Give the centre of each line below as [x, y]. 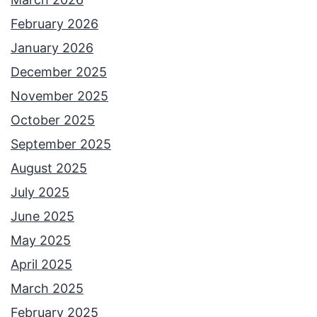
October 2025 [53, 120]
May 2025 [41, 241]
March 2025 [47, 289]
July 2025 [40, 192]
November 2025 [59, 96]
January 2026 [52, 48]
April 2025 [41, 265]
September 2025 [61, 144]
